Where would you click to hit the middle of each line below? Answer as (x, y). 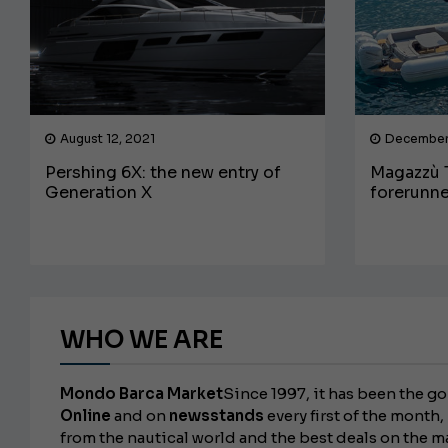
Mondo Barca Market (141, 393)
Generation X (98, 192)
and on (140, 415)
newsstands (216, 415)
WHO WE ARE (141, 339)
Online (85, 415)
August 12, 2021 (107, 138)
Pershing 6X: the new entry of (163, 172)
